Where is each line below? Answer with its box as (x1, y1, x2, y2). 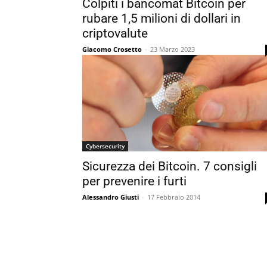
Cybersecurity (86, 142, 125, 150)
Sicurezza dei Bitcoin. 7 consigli (82, 159, 257, 173)
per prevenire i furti (82, 174, 187, 188)
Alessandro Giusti (82, 193, 139, 201)
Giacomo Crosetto (82, 45, 142, 54)
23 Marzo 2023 (150, 45, 195, 54)
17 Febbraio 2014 (147, 193, 200, 201)
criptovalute (82, 26, 148, 41)
